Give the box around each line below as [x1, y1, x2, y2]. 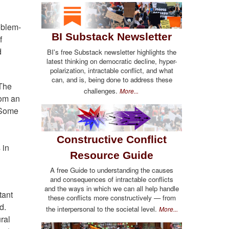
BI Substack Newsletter [52, 31, 172, 43]
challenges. [83, 85, 120, 96]
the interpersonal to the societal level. [45, 204, 159, 214]
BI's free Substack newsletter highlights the [47, 47, 176, 57]
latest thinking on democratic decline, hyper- [47, 56, 177, 66]
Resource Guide [70, 149, 153, 161]
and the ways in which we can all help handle [44, 184, 179, 194]
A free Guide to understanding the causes [50, 165, 173, 175]
